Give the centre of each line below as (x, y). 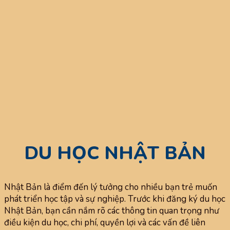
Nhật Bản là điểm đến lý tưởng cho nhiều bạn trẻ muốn (111, 187)
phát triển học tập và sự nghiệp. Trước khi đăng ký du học (115, 199)
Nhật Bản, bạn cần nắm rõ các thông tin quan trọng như (112, 210)
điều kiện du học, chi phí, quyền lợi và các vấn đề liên (105, 222)
